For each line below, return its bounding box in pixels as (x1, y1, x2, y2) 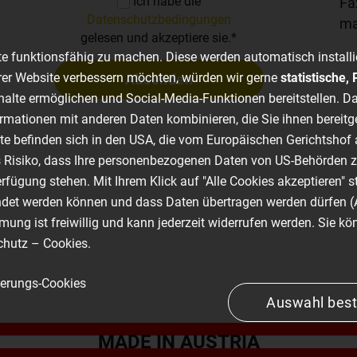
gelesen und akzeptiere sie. (80, 30, 232, 46)
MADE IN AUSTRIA (97, 331, 260, 354)
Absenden (125, 71, 193, 88)
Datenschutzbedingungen (86, 12, 231, 28)
